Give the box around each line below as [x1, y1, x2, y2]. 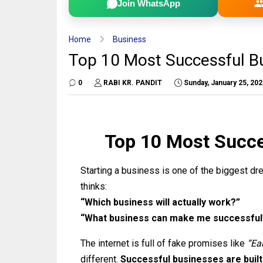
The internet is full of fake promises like [80, 237, 247, 249]
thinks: [80, 180, 107, 192]
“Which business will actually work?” [80, 196, 240, 208]
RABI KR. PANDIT [103, 79, 162, 87]
